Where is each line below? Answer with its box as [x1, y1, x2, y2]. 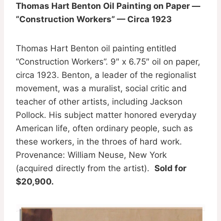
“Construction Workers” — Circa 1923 [16, 14, 172, 24]
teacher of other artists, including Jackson [16, 96, 183, 107]
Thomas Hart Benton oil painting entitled [16, 43, 177, 53]
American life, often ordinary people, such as [16, 123, 193, 133]
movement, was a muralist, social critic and [16, 83, 187, 93]
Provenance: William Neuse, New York [16, 149, 167, 160]
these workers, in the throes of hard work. [16, 136, 182, 147]
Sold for [154, 163, 186, 173]
